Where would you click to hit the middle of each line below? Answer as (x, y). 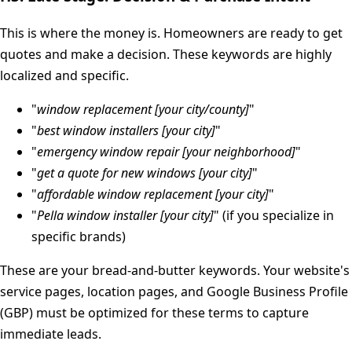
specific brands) (79, 237)
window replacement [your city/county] (143, 110)
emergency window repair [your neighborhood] (166, 152)
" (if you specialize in (274, 216)
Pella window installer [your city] (125, 216)
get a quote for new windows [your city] (145, 173)
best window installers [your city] (126, 131)
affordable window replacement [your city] (153, 194)
